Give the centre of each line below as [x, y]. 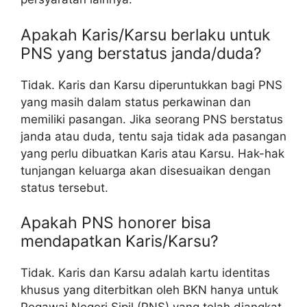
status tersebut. [64, 187]
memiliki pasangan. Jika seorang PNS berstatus [152, 119]
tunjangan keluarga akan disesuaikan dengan [146, 170]
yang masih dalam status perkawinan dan [136, 102]
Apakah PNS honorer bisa [116, 223]
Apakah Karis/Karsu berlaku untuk [146, 35]
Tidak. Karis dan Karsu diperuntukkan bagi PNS [151, 85]
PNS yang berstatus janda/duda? [141, 53]
